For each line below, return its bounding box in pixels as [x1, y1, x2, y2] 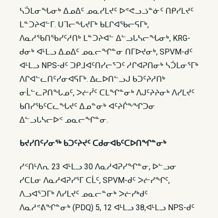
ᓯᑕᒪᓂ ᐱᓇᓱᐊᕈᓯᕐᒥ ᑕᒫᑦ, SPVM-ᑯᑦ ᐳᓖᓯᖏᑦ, [19, 176, 170, 185]
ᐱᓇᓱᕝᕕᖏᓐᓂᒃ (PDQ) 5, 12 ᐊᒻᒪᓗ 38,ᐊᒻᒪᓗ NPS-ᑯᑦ [19, 203, 195, 212]
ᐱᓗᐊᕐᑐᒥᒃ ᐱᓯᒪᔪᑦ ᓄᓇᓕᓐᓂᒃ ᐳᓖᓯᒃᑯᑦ [19, 189, 148, 199]
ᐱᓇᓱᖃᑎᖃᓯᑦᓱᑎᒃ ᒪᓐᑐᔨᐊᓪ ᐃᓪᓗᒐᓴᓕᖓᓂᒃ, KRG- [19, 34, 190, 43]
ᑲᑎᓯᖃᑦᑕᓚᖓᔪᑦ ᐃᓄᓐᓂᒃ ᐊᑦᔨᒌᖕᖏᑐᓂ [19, 102, 155, 111]
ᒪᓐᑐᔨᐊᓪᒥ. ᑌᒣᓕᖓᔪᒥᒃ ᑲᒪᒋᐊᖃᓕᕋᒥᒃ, [19, 20, 149, 29]
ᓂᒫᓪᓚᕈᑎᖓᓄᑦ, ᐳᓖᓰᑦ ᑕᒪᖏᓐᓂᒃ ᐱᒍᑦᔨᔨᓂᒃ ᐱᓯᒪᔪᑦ [19, 88, 195, 97]
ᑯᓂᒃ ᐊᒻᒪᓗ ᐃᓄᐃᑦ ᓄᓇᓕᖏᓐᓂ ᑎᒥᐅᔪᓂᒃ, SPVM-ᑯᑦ [19, 47, 193, 56]
